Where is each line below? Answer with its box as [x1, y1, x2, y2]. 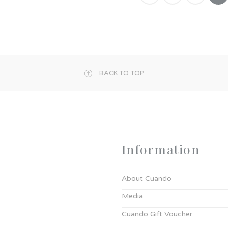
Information [122, 140, 199, 157]
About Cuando [122, 174, 172, 183]
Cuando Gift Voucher [122, 209, 192, 218]
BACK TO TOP [99, 69, 145, 77]
